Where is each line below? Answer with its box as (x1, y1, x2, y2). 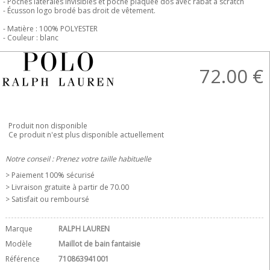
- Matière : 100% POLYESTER (3, 24, 98, 34)
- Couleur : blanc (3, 33, 58, 43)
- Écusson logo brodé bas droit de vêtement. (3, 5, 155, 16)
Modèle (5, 239, 32, 249)
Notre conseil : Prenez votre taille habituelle (5, 154, 151, 164)
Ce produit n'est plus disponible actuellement (8, 130, 164, 140)
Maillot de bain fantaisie (58, 239, 140, 249)
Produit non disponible (8, 121, 87, 131)
